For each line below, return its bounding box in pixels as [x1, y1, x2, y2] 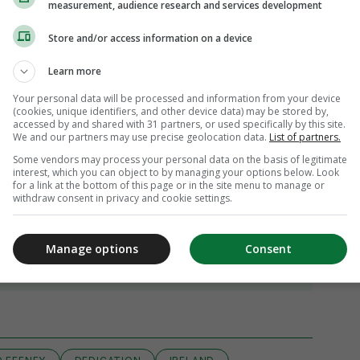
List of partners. [269, 130, 341, 144]
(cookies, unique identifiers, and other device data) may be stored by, [13, 104, 329, 118]
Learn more [48, 64, 101, 78]
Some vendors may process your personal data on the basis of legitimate [13, 153, 347, 166]
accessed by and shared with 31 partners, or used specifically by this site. [13, 117, 346, 131]
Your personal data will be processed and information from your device [13, 92, 341, 105]
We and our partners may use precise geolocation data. [13, 130, 269, 144]
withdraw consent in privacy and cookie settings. [13, 191, 232, 205]
